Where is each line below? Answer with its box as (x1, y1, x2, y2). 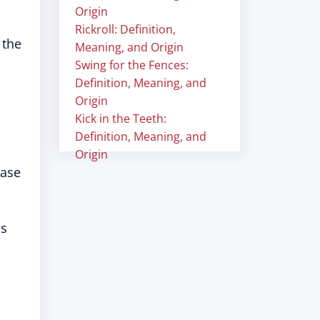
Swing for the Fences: (75, 57, 189, 73)
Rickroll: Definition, (75, 21, 176, 37)
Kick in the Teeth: (75, 111, 166, 126)
